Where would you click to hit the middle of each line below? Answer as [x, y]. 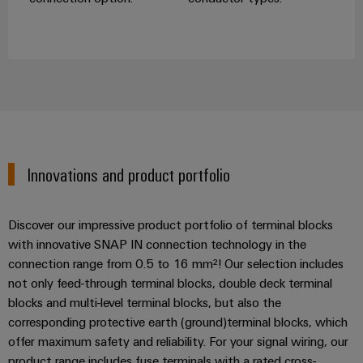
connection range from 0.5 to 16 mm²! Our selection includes [176, 264]
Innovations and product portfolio [129, 174]
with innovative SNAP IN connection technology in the [157, 244]
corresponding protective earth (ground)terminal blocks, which [178, 322]
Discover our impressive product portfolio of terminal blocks [171, 225]
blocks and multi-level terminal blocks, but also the [145, 303]
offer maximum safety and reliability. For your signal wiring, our [178, 342]
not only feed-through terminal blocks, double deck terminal [170, 283]
